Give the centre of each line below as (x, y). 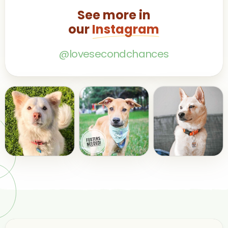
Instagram (126, 30)
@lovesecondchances (114, 54)
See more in (114, 15)
